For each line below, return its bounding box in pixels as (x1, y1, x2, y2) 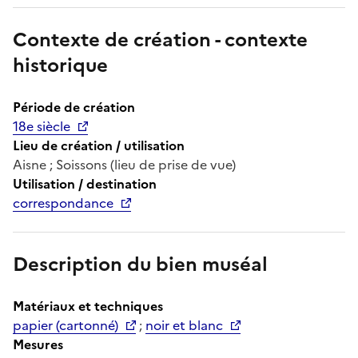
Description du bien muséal (13, 249, 268, 279)
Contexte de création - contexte (13, 25, 308, 54)
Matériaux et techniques (13, 296, 163, 316)
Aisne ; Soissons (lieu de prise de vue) (13, 154, 236, 174)
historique (13, 50, 108, 80)
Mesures (13, 334, 63, 354)
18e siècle (13, 116, 70, 136)
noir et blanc (145, 315, 223, 335)
